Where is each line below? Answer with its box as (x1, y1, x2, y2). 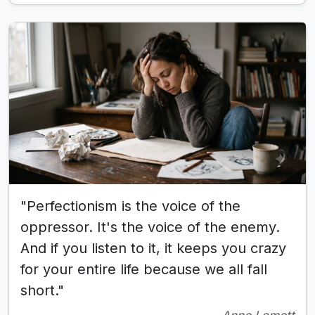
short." (20, 282, 64, 300)
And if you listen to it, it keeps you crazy (20, 240, 286, 257)
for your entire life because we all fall (20, 261, 267, 278)
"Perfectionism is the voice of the (20, 198, 240, 215)
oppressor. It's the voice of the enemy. (20, 219, 280, 236)
